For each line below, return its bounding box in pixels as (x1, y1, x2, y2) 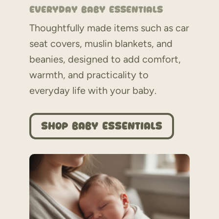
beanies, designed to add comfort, (29, 53, 181, 66)
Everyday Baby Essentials (29, 5, 163, 15)
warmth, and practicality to (29, 69, 149, 81)
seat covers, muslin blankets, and (29, 38, 173, 50)
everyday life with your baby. (29, 85, 156, 97)
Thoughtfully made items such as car (29, 22, 189, 34)
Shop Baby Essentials (41, 121, 162, 131)
